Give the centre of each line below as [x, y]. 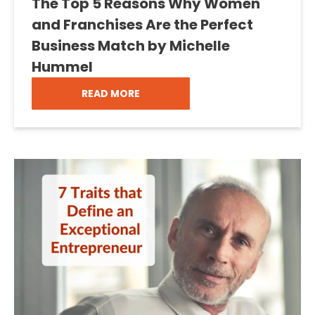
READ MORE [111, 94]
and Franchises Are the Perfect [142, 25]
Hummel [62, 67]
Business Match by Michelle [131, 46]
